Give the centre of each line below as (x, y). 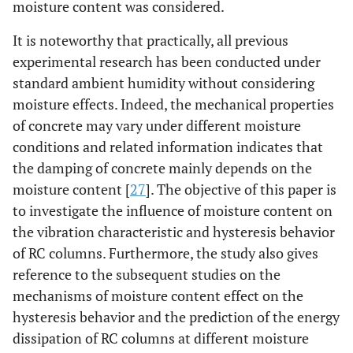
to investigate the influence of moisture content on (173, 210)
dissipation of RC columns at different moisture (161, 338)
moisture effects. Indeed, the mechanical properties (173, 104)
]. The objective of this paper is (241, 189)
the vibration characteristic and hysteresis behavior (174, 232)
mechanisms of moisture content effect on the (158, 295)
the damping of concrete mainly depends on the (162, 168)
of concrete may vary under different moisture (157, 125)
